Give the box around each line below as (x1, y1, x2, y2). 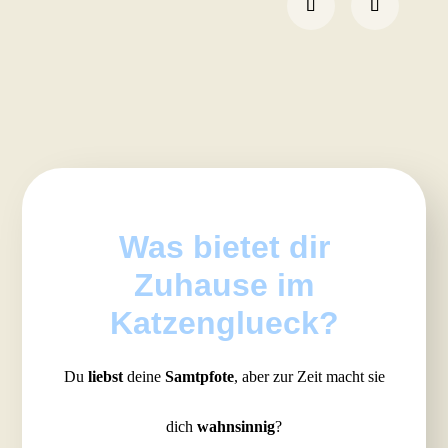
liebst (87, 367, 123, 385)
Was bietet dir (118, 228, 330, 265)
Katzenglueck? (109, 304, 339, 341)
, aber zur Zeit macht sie (233, 367, 385, 385)
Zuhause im (134, 266, 314, 303)
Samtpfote (164, 367, 234, 385)
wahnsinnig (197, 417, 275, 435)
